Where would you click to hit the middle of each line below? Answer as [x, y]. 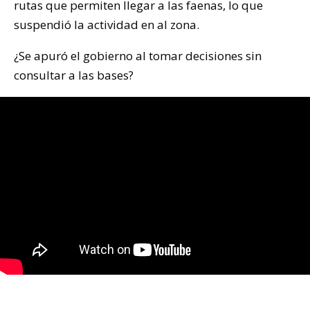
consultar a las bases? [74, 75]
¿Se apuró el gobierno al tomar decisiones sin [138, 55]
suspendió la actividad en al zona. [107, 24]
